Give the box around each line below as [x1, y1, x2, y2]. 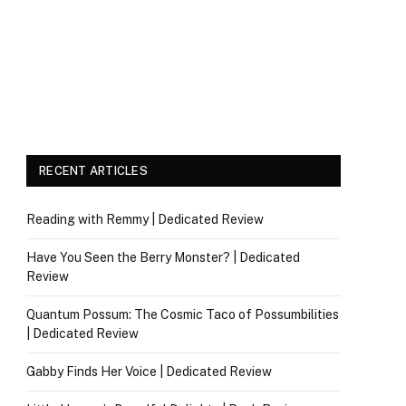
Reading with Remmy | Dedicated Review [26, 212, 264, 227]
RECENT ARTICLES [39, 164, 148, 178]
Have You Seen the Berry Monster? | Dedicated [26, 250, 300, 265]
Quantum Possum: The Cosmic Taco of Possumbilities [26, 307, 339, 322]
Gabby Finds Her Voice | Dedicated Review [26, 364, 272, 379]
